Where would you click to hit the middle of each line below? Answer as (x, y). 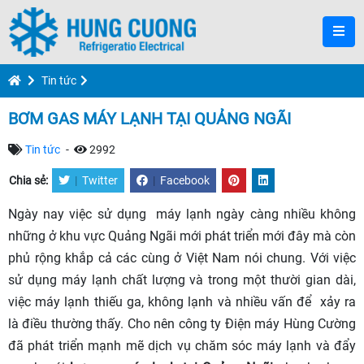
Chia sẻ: (30, 180)
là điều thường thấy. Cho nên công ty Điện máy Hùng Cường (182, 324)
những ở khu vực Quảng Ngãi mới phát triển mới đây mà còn (182, 236)
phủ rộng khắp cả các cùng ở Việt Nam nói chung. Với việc (182, 258)
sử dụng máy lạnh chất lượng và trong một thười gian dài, (182, 280)
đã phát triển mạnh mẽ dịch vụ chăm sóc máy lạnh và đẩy (182, 346)
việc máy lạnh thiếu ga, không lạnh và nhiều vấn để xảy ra (182, 302)
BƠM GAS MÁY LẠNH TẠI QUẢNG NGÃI (149, 119)
